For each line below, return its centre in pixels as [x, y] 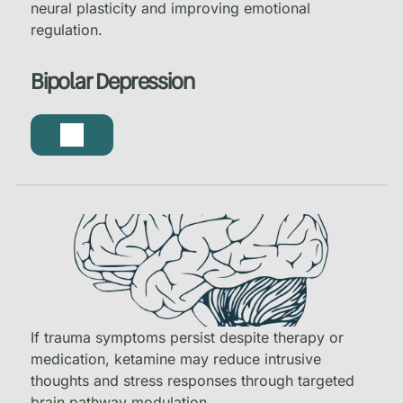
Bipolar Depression [112, 81]
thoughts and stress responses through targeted [192, 380]
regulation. [66, 29]
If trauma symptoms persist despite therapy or [187, 337]
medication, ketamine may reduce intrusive [175, 358]
